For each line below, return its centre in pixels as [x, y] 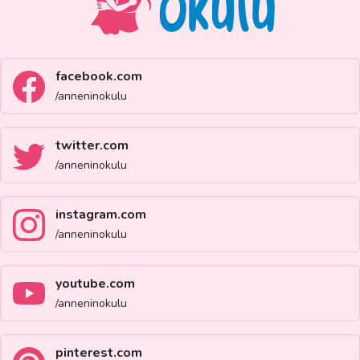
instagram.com [101, 214]
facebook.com [99, 76]
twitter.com [92, 145]
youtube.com [95, 283]
